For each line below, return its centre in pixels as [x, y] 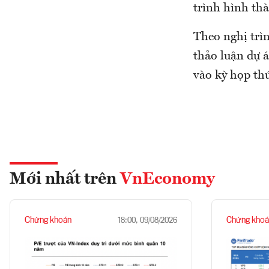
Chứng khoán [48, 220]
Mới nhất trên [65, 180]
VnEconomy [168, 180]
